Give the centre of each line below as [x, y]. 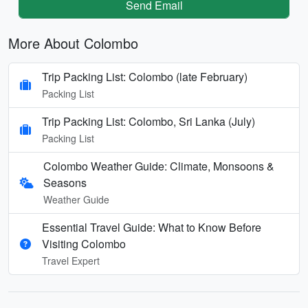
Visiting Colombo [84, 243]
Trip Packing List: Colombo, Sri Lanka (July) [148, 121]
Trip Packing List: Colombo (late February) [145, 76]
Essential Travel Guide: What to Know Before [152, 227]
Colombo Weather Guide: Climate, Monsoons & [158, 166]
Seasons [65, 182]
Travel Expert [71, 260]
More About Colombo [73, 43]
